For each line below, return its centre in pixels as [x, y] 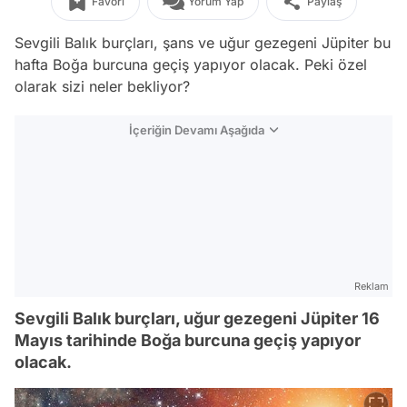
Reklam [372, 286]
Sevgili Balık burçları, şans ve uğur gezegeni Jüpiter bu [203, 43]
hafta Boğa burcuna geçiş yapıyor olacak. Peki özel [191, 65]
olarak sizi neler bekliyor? [102, 86]
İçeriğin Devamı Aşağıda [197, 130]
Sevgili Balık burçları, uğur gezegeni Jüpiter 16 [197, 318]
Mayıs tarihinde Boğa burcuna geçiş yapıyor [188, 340]
